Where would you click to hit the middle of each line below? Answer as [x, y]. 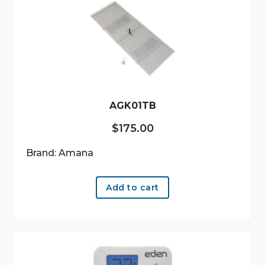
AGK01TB [132, 106]
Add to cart [132, 188]
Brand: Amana [60, 153]
